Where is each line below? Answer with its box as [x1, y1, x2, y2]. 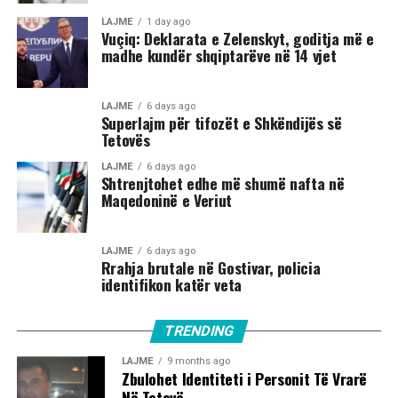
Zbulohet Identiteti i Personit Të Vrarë [121, 366, 368, 390]
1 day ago [146, 15, 190, 28]
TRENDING [162, 322, 236, 339]
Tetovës [100, 127, 150, 151]
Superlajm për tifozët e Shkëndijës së [100, 110, 342, 134]
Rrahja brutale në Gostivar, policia [100, 255, 321, 279]
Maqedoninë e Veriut [100, 187, 232, 211]
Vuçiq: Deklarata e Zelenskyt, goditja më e [100, 26, 374, 50]
